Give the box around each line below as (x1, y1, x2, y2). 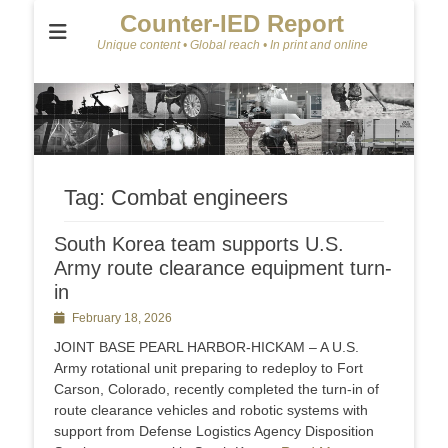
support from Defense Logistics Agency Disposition (54, 423, 374, 440)
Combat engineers (111, 185, 288, 211)
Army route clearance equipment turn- (54, 257, 392, 280)
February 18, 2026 (72, 311, 172, 326)
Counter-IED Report (120, 10, 344, 37)
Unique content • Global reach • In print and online (96, 38, 368, 52)
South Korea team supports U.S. (54, 233, 344, 256)
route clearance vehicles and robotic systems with (54, 402, 368, 419)
